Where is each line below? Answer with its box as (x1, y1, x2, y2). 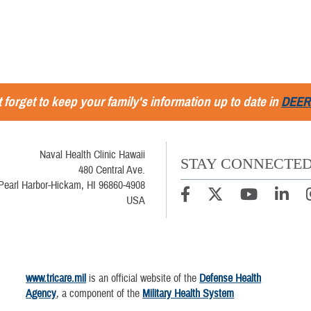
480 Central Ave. (78, 163, 145, 177)
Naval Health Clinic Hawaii (39, 148, 145, 162)
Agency (26, 287, 57, 301)
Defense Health (199, 271, 262, 286)
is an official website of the (86, 271, 200, 286)
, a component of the (56, 287, 143, 301)
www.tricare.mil (26, 271, 87, 286)
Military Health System (142, 287, 235, 301)
